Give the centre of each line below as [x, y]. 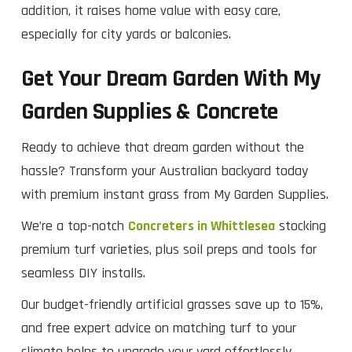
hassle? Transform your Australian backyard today [165, 170]
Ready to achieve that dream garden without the [163, 147]
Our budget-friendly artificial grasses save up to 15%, [172, 304]
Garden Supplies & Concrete [150, 111]
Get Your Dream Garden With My [171, 78]
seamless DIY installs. [85, 273]
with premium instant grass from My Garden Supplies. [175, 194]
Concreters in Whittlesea [202, 225]
